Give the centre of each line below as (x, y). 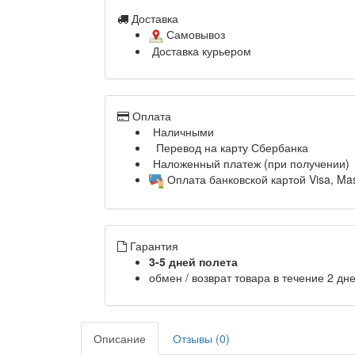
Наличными (183, 132)
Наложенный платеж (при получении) (251, 164)
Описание (120, 338)
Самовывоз (194, 34)
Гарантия (154, 245)
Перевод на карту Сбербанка (231, 148)
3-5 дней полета (193, 261)
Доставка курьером (200, 51)
